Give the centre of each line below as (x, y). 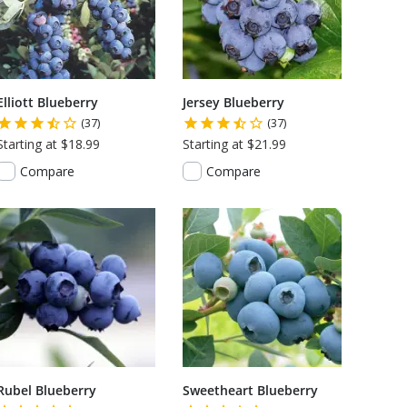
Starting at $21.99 (234, 144)
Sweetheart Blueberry (250, 390)
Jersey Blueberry (233, 102)
